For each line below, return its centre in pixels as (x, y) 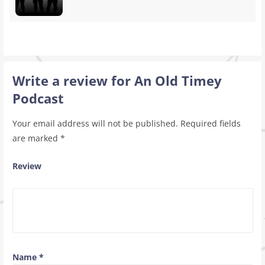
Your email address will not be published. (95, 123)
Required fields (210, 123)
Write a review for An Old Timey (117, 80)
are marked (36, 138)
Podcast (38, 98)
